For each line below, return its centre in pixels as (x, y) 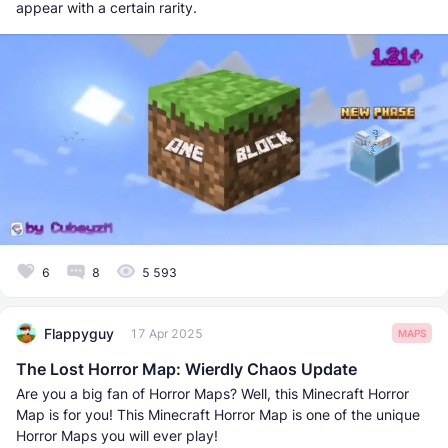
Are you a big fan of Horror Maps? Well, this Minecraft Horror (212, 394)
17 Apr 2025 (166, 333)
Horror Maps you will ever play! (117, 436)
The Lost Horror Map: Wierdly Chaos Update (186, 369)
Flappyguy (79, 333)
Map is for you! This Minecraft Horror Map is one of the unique (218, 415)
